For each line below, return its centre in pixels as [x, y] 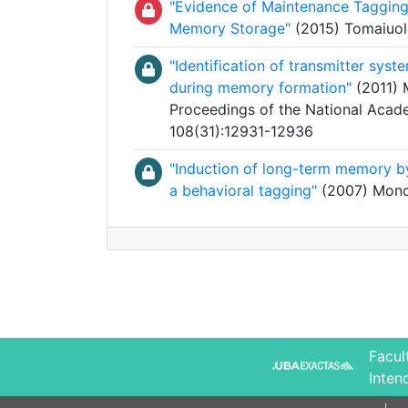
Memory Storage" [230, 28]
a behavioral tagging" [243, 190]
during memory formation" [260, 87]
